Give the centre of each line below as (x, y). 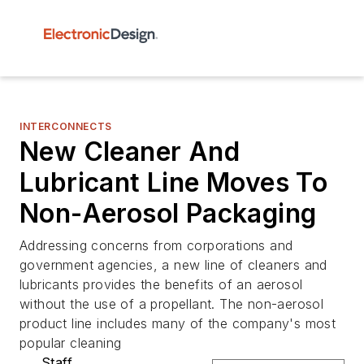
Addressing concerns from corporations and (156, 245)
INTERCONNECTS (66, 126)
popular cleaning (71, 343)
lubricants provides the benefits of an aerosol (161, 284)
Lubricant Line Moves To (174, 182)
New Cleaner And (130, 152)
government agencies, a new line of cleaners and (173, 265)
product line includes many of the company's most (178, 323)
